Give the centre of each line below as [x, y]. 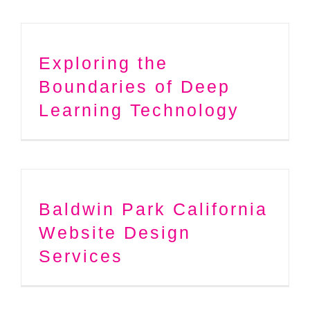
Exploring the [103, 63]
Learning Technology [139, 110]
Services [81, 256]
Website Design [115, 232]
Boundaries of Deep [135, 86]
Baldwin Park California [153, 209]
